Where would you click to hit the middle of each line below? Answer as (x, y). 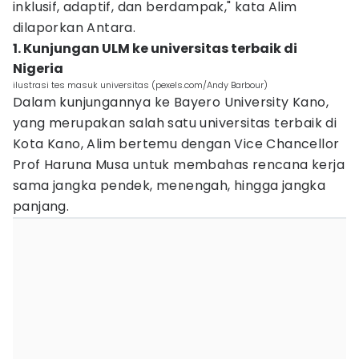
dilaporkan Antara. (75, 28)
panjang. (41, 206)
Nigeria (38, 69)
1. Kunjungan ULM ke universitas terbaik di (155, 48)
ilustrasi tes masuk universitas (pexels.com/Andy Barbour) (140, 85)
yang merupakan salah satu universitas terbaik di (175, 123)
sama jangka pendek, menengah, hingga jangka (169, 186)
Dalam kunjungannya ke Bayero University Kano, (171, 102)
